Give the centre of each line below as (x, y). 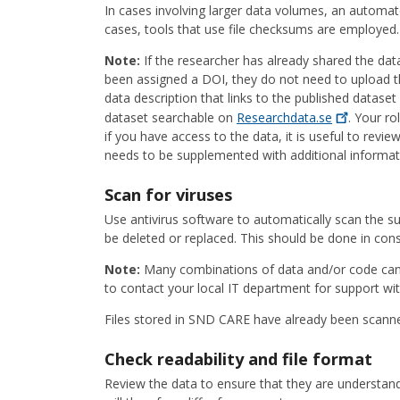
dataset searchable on (171, 118)
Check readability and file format (241, 359)
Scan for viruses (173, 195)
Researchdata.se (284, 118)
